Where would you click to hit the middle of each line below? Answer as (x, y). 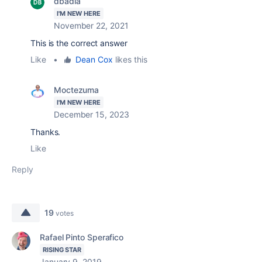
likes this (130, 59)
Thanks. (46, 132)
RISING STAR (62, 250)
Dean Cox (94, 59)
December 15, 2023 (92, 114)
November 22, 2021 (91, 25)
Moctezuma (77, 90)
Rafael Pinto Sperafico (82, 237)
